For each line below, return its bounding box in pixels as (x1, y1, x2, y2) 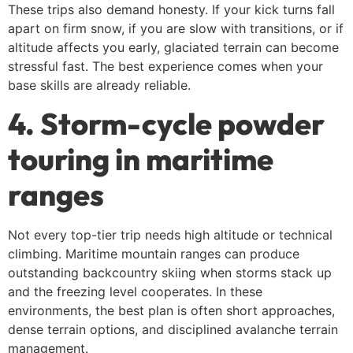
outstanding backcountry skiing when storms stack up (8, 264, 332, 281)
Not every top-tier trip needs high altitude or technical (8, 226, 333, 243)
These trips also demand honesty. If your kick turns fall (8, 2, 335, 18)
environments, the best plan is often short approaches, (8, 302, 335, 318)
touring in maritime (8, 139, 273, 178)
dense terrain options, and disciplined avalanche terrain (8, 321, 338, 337)
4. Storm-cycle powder (8, 104, 325, 143)
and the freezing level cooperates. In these (8, 283, 262, 299)
